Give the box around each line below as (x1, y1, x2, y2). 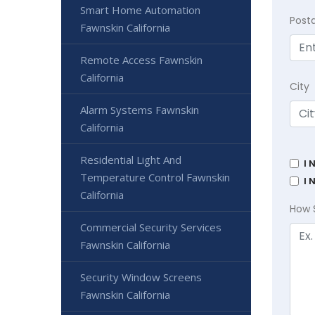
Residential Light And (80, 153, 181, 167)
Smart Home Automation (80, 3, 200, 18)
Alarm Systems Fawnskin (80, 103, 199, 117)
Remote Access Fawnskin (80, 53, 202, 67)
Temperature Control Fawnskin (80, 170, 230, 185)
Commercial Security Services (80, 220, 221, 235)
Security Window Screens (80, 270, 202, 285)
